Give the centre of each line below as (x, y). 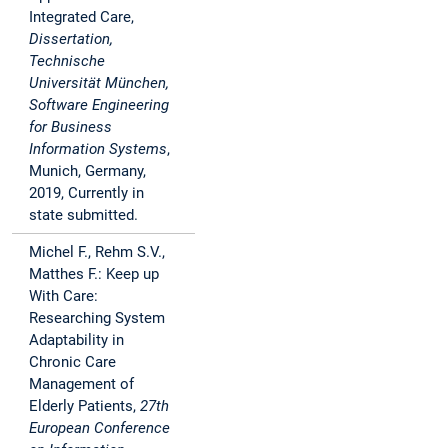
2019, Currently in (86, 193)
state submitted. (83, 215)
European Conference (99, 428)
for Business (70, 127)
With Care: (63, 296)
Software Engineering (99, 105)
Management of (81, 384)
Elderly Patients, (84, 406)
